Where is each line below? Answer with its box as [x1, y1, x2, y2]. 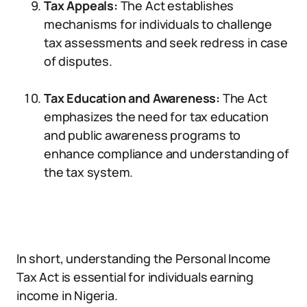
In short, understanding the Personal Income [16, 250, 271, 267]
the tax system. [44, 164, 134, 180]
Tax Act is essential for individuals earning [16, 269, 254, 285]
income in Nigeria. [16, 287, 118, 304]
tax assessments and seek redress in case [44, 34, 288, 51]
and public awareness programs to [44, 127, 241, 143]
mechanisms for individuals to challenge [44, 16, 272, 32]
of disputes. [44, 53, 112, 69]
